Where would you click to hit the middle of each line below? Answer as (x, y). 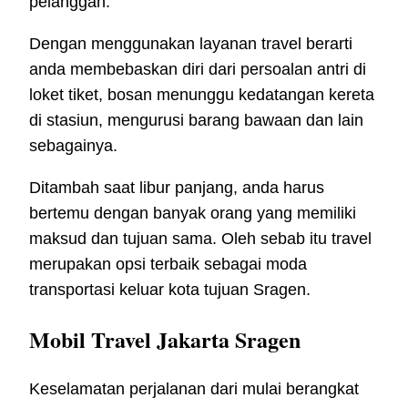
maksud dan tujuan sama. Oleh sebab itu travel (200, 239)
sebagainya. (73, 146)
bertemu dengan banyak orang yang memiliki (193, 214)
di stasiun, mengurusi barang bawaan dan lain (196, 121)
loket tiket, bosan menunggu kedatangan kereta (202, 95)
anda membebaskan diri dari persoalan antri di (198, 70)
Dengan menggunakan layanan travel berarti (191, 44)
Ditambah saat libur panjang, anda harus (177, 188)
